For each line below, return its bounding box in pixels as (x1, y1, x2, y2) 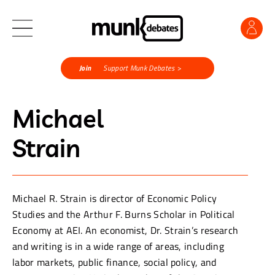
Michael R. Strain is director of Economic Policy (12, 190, 217, 206)
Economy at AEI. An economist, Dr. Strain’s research (12, 222, 239, 238)
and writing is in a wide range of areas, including (12, 238, 225, 254)
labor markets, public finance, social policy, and (12, 254, 217, 269)
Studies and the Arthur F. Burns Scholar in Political (12, 206, 235, 222)
